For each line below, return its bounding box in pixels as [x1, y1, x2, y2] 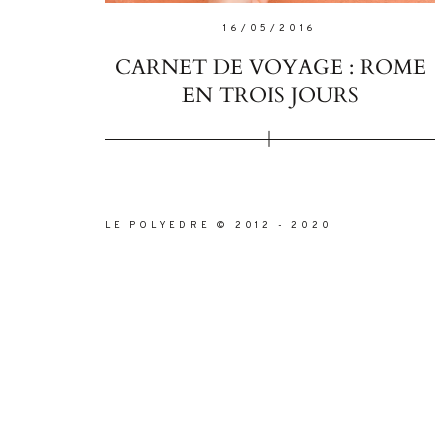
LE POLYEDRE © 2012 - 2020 [104, 220, 333, 230]
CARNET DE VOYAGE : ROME [114, 53, 426, 83]
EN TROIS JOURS [181, 81, 359, 111]
